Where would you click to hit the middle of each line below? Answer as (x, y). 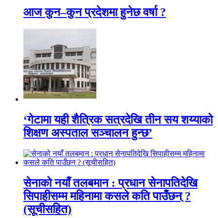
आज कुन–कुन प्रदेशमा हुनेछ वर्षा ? (95, 12)
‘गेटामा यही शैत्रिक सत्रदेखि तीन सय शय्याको (118, 119)
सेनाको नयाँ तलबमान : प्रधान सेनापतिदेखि (110, 183)
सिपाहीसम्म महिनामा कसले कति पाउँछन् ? (107, 196)
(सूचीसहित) (47, 209)
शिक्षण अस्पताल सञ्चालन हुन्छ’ (88, 133)
